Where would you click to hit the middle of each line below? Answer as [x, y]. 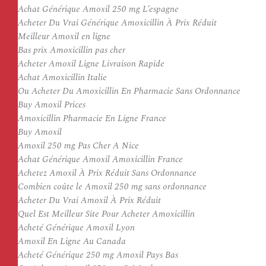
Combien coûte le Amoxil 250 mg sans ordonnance [112, 187]
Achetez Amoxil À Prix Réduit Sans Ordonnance [107, 173]
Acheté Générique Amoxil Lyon [76, 228]
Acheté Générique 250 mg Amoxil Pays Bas [98, 255]
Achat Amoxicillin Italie [62, 77]
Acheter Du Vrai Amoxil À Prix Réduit [89, 200]
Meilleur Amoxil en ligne [64, 37]
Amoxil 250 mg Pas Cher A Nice [78, 146]
